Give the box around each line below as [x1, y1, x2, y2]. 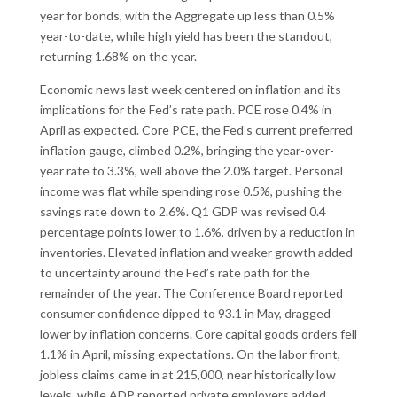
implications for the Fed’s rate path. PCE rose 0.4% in [39, 102, 331, 118]
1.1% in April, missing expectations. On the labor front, [39, 346, 340, 362]
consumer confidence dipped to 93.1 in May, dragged [39, 306, 331, 322]
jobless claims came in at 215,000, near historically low [39, 367, 336, 383]
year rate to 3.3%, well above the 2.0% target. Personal [39, 163, 343, 179]
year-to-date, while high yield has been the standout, [39, 28, 332, 44]
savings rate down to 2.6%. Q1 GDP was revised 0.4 [39, 204, 326, 220]
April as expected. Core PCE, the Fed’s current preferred [39, 122, 353, 138]
